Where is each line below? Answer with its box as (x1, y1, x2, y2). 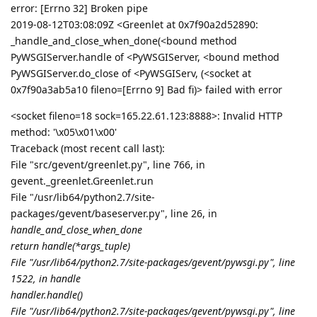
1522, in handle (11, 272, 81, 286)
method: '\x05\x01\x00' (11, 125, 117, 139)
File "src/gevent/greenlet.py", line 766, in (11, 158, 205, 172)
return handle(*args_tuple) (11, 239, 130, 253)
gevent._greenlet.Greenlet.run (11, 174, 154, 188)
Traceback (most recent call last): (11, 142, 165, 156)
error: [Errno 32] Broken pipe (11, 1, 148, 16)
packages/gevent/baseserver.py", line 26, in (11, 207, 217, 221)
